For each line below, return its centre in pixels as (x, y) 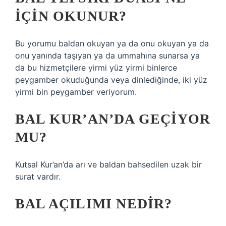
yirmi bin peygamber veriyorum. (76, 92)
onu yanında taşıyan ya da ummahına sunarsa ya (107, 55)
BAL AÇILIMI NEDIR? (94, 204)
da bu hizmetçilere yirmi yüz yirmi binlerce (96, 68)
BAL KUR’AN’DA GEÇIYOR (113, 119)
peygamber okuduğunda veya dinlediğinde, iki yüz (111, 80)
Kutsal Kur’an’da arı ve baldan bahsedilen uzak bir (108, 164)
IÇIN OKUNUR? (71, 16)
